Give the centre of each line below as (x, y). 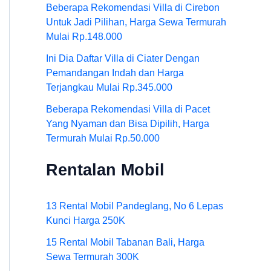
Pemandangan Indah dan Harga (115, 73)
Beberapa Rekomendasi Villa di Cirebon (133, 8)
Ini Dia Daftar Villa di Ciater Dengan (123, 59)
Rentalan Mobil (105, 170)
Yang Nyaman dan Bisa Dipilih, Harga (128, 124)
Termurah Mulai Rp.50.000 (103, 139)
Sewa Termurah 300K (93, 256)
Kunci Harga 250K (86, 220)
